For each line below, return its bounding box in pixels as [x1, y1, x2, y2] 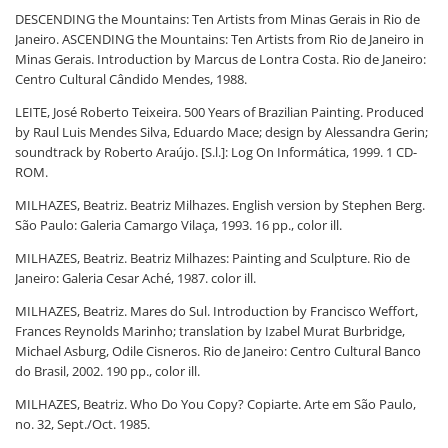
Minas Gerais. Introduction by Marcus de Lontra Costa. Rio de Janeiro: [15, 50, 426, 68]
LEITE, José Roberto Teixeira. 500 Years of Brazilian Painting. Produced [15, 103, 424, 121]
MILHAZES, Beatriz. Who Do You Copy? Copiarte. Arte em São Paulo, [15, 395, 416, 413]
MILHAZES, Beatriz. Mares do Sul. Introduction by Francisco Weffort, [15, 302, 418, 320]
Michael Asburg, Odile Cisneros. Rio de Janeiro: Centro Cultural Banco [15, 342, 421, 360]
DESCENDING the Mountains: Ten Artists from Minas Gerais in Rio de [15, 10, 420, 28]
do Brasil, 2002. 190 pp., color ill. [15, 362, 200, 380]
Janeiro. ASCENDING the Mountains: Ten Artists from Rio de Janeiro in [15, 30, 424, 48]
